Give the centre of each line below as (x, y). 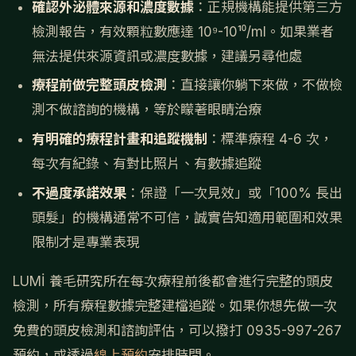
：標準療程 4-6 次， (270, 139)
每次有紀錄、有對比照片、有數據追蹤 (147, 164)
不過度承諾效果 (79, 193)
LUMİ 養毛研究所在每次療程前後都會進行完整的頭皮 (173, 281)
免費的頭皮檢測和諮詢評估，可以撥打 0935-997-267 (177, 331)
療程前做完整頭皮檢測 (99, 85)
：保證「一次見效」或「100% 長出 (234, 193)
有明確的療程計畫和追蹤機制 (120, 139)
